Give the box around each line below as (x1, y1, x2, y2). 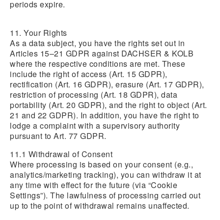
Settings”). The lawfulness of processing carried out (10, 190, 200, 201)
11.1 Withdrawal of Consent (10, 148, 112, 160)
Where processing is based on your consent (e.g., (10, 159, 193, 170)
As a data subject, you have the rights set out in (10, 37, 185, 49)
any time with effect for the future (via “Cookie (10, 179, 177, 191)
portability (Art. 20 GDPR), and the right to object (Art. (10, 99, 207, 110)
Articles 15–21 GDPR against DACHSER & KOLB (10, 48, 193, 59)
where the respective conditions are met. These (10, 58, 185, 69)
